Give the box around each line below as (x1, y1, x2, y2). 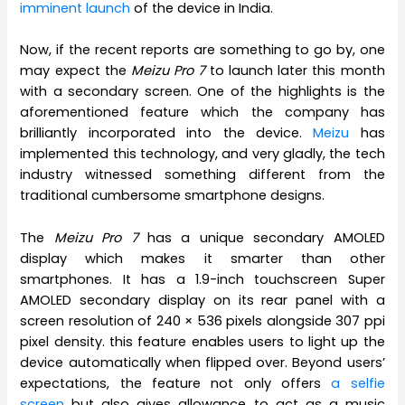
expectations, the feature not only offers (20, 373, 332, 392)
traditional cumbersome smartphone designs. (20, 186, 325, 205)
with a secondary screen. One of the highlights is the (20, 82, 385, 101)
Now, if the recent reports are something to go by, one (20, 41, 385, 60)
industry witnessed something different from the (20, 165, 385, 184)
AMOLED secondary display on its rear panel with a (20, 290, 385, 309)
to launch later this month (205, 61, 385, 80)
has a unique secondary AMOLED (137, 228, 385, 247)
